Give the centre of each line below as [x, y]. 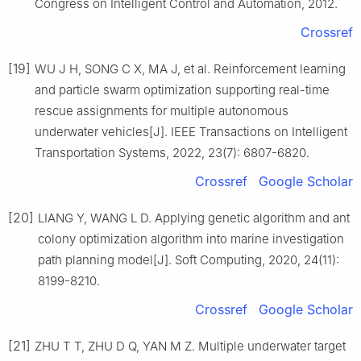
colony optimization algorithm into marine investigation [191, 239]
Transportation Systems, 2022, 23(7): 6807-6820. [172, 152]
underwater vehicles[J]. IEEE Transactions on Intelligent [191, 131]
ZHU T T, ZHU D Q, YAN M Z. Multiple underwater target [190, 346]
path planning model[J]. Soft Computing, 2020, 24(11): [189, 259]
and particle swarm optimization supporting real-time [182, 89]
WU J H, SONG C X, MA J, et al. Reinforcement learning [190, 68]
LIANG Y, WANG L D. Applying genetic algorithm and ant [194, 218]
